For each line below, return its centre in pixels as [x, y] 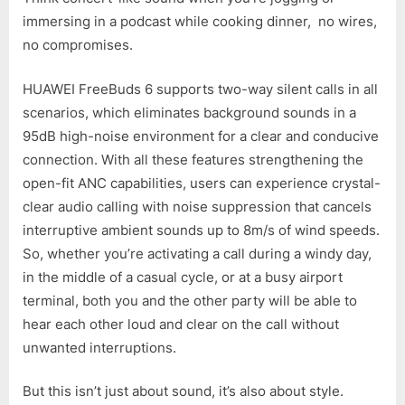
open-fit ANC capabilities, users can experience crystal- [202, 183]
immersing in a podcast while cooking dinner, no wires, [200, 22]
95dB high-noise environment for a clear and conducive [201, 136]
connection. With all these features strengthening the [193, 159]
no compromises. [78, 45]
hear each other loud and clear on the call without [181, 324]
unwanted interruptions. [99, 347]
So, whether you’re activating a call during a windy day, [197, 253]
